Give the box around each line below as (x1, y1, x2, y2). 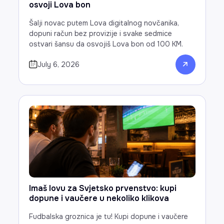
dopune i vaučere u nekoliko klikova (28, 192, 169, 203)
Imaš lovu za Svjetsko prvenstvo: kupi (28, 182, 176, 193)
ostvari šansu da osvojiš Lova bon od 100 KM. (28, 39, 183, 48)
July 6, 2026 (37, 59, 79, 69)
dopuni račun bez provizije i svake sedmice (28, 28, 172, 38)
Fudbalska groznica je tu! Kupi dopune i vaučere (28, 211, 188, 221)
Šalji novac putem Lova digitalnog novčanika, (28, 18, 179, 27)
